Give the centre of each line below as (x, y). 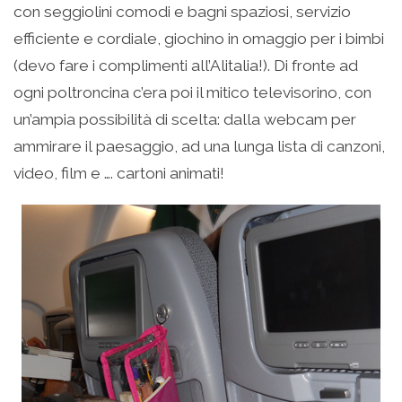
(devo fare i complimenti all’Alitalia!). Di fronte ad (186, 66)
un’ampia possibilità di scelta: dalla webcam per (185, 120)
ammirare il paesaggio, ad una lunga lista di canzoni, (199, 147)
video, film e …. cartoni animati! (119, 174)
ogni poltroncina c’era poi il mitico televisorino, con (192, 93)
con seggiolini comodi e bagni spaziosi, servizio (182, 12)
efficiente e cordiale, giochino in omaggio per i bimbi (199, 39)
